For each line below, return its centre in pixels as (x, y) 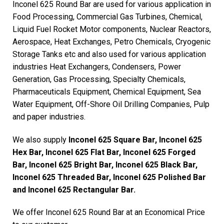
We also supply (39, 139)
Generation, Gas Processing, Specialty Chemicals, (99, 79)
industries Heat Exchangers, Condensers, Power (97, 66)
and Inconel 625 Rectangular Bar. (74, 189)
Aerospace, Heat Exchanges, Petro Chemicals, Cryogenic (111, 41)
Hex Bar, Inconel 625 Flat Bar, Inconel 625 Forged (104, 152)
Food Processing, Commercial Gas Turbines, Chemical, (107, 16)
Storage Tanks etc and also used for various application (109, 54)
